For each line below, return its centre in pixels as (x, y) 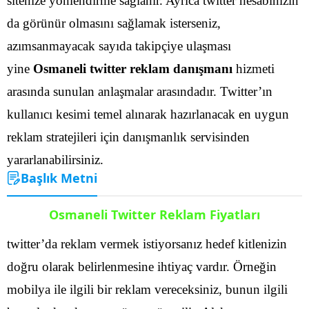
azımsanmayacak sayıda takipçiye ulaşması (119, 46)
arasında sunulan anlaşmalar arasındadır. (112, 91)
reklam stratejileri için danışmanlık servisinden (128, 137)
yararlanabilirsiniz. (55, 159)
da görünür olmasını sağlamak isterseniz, (114, 23)
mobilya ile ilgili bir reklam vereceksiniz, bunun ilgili (147, 289)
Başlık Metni (59, 178)
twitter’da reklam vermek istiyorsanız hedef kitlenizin (147, 243)
